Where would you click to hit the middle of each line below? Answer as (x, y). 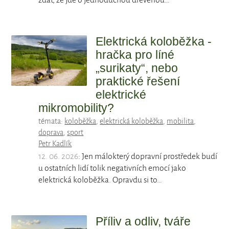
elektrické (121, 95)
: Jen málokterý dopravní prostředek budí (148, 157)
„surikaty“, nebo (137, 68)
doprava (51, 133)
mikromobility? (76, 108)
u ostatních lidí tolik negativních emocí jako (112, 168)
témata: (52, 121)
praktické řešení (138, 82)
